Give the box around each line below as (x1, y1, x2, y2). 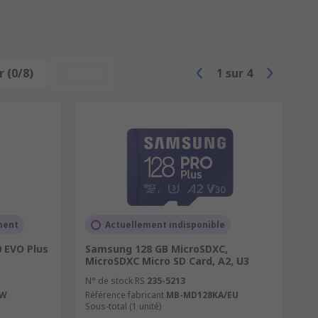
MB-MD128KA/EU (165, 289, 238, 302)
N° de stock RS (84, 275, 145, 287)
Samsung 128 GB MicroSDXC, (84, 242, 228, 256)
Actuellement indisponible (104, 219, 225, 231)
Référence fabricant (84, 289, 164, 302)
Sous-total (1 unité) (84, 300, 161, 313)
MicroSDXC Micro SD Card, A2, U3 (84, 254, 249, 268)
